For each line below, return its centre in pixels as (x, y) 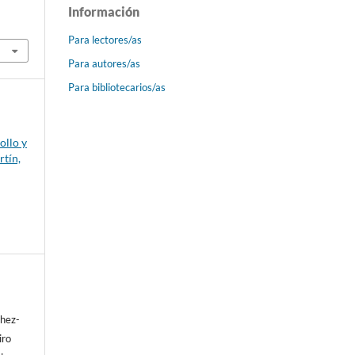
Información (104, 11)
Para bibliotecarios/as (117, 87)
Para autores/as (104, 63)
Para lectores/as (105, 39)
